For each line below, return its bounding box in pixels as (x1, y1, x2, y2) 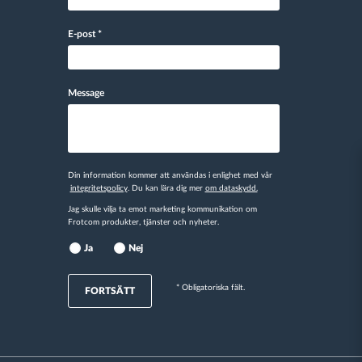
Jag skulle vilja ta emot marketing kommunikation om (67, 205, 257, 213)
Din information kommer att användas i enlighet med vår (67, 171, 272, 179)
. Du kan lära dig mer (127, 184, 205, 192)
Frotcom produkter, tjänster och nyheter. (67, 218, 219, 226)
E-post (67, 29, 98, 39)
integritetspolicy (69, 184, 128, 192)
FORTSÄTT (84, 286, 135, 296)
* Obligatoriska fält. (175, 284, 245, 292)
